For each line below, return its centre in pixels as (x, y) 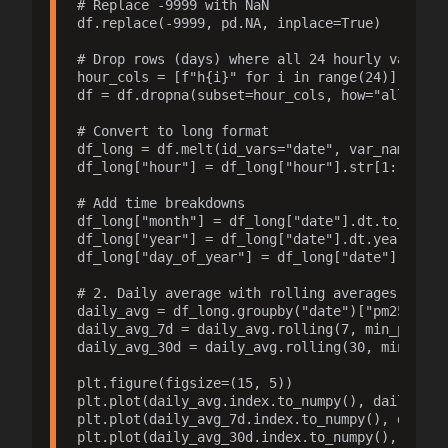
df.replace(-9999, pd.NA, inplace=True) (228, 23)
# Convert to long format (172, 131)
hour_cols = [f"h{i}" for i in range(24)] (236, 77)
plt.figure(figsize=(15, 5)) (184, 383)
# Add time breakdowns (160, 203)
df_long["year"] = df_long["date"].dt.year (240, 239)
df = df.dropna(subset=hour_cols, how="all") (248, 95)
